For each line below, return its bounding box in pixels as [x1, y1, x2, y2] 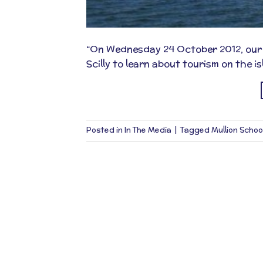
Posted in [86, 124, 124, 136]
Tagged [180, 124, 211, 136]
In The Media [124, 124, 171, 136]
